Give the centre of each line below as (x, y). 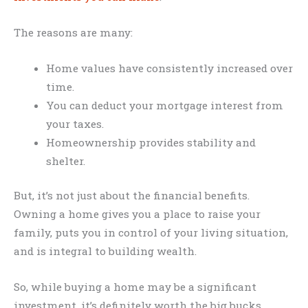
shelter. (65, 161)
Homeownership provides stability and (151, 142)
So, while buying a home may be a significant (135, 286)
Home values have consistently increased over (169, 68)
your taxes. (75, 123)
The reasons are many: (73, 33)
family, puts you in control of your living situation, (151, 233)
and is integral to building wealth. (105, 251)
